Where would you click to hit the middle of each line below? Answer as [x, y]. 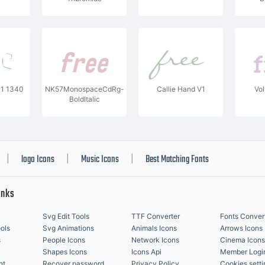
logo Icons [38, 160]
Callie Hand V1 [181, 89]
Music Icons [100, 160]
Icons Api [146, 252]
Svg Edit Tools [66, 216]
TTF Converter [156, 216]
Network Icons [155, 240]
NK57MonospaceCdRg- [84, 89]
